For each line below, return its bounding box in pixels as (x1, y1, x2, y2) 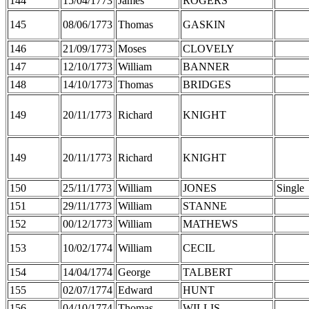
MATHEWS (183, 217, 238, 230)
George (118, 266, 150, 278)
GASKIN (183, 18, 226, 30)
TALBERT (183, 266, 232, 278)
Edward (118, 283, 152, 296)
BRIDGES (183, 78, 231, 90)
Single (277, 181, 304, 194)
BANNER (183, 60, 230, 72)
